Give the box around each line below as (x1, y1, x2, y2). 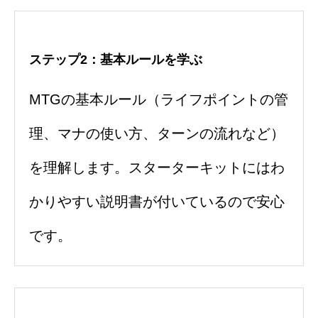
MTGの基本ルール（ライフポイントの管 (29, 92, 288, 108)
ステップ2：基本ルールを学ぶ (29, 53, 202, 67)
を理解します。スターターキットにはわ (29, 160, 285, 176)
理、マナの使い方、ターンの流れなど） (29, 126, 285, 142)
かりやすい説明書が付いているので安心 (29, 194, 285, 210)
